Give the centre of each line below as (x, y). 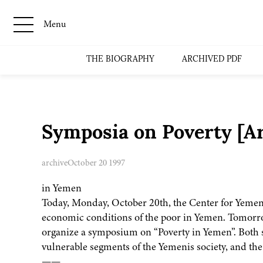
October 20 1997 (96, 163)
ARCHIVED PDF (212, 59)
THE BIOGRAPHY (121, 59)
